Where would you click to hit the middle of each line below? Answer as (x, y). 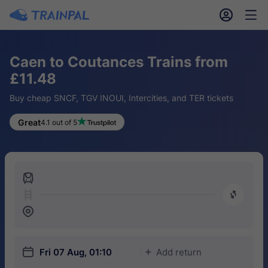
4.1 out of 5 (59, 122)
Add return (179, 252)
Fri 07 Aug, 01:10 (76, 252)
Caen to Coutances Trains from (119, 62)
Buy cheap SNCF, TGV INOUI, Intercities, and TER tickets (121, 98)
